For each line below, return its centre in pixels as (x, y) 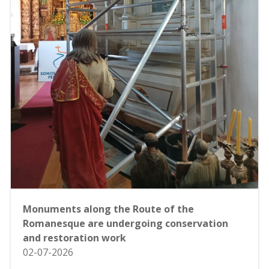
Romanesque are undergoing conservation (125, 223)
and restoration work (74, 237)
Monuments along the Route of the (108, 209)
